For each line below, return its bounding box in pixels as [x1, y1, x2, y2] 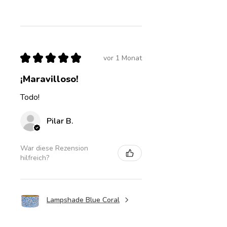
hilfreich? [20, 153, 49, 163]
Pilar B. [47, 116, 73, 127]
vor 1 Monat [103, 53, 142, 63]
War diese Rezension [20, 143, 88, 154]
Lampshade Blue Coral [47, 195, 120, 205]
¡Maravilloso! [20, 73, 79, 86]
